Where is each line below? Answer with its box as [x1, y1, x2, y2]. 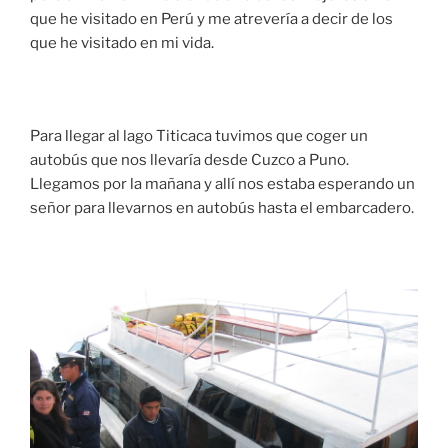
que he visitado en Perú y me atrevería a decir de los [30, 9, 393, 28]
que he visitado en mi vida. [30, 33, 214, 52]
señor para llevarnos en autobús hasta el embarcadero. [30, 198, 414, 217]
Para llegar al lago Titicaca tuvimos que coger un [30, 126, 368, 145]
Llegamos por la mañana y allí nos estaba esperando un [30, 174, 415, 193]
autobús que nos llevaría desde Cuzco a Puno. [30, 150, 349, 169]
